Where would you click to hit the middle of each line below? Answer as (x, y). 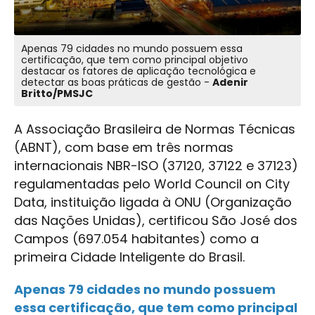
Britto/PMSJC (57, 94)
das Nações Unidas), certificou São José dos (156, 221)
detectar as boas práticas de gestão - (208, 83)
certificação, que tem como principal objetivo (135, 60)
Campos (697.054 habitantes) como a (136, 239)
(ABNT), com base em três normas (124, 148)
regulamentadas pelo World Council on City (152, 184)
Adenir (230, 83)
